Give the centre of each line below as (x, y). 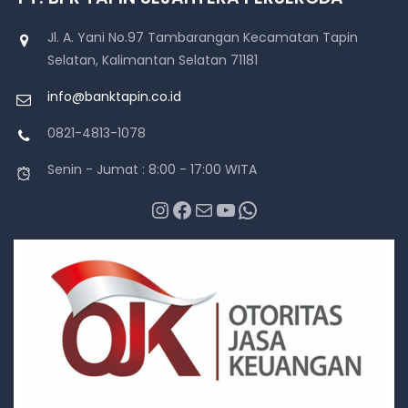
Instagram (160, 209)
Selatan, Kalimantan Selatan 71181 (153, 60)
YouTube (221, 209)
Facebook (176, 209)
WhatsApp (243, 209)
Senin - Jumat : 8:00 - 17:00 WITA (152, 169)
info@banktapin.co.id (114, 96)
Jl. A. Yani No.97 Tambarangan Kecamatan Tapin (203, 37)
